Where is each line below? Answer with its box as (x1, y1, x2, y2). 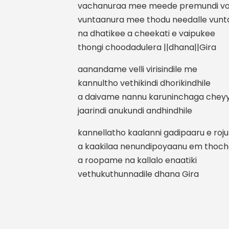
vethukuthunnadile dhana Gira (78, 168, 199, 180)
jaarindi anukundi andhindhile (78, 104, 192, 117)
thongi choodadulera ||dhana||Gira (78, 41, 216, 53)
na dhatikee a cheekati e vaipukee (78, 27, 215, 39)
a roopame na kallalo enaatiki (78, 154, 197, 166)
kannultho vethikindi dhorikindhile (78, 77, 211, 89)
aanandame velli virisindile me (78, 63, 197, 75)
